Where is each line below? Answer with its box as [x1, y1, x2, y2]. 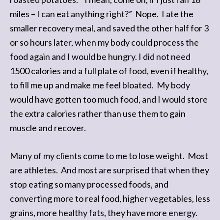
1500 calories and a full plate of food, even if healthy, [10, 65, 208, 76]
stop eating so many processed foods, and [10, 179, 168, 190]
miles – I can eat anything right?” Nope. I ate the [10, 8, 193, 19]
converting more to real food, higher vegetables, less [10, 193, 210, 204]
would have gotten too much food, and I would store [10, 94, 208, 105]
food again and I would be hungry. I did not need [10, 51, 191, 62]
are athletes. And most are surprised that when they [10, 165, 209, 175]
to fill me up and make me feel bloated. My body [10, 80, 190, 90]
